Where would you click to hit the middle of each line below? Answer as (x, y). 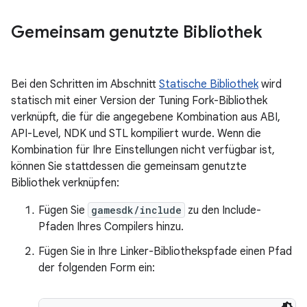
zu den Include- (223, 210)
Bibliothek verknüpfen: (65, 183)
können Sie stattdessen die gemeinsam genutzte (129, 167)
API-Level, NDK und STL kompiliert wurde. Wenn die (136, 134)
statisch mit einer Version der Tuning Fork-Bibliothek (139, 101)
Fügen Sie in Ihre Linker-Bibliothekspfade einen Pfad (165, 251)
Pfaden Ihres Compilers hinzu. (111, 227)
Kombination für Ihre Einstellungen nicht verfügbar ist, (143, 150)
